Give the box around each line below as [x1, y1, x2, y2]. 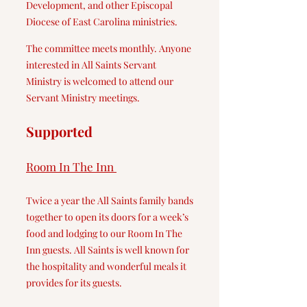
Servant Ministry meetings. [26, 91, 140, 104]
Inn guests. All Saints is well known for [26, 243, 189, 256]
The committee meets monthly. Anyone [26, 42, 191, 55]
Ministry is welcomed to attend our [26, 75, 173, 88]
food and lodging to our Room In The [26, 227, 182, 240]
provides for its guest [26, 276, 115, 289]
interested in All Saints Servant [26, 58, 156, 71]
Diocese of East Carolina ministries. [26, 15, 177, 28]
